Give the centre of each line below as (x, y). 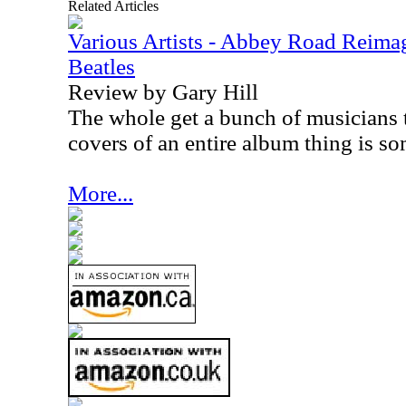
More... (101, 193)
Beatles (101, 67)
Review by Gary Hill (163, 92)
